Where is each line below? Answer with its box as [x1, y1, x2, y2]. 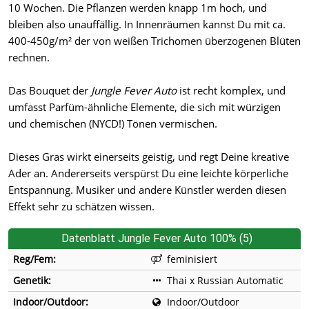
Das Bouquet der [8, 83, 91, 98]
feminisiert [167, 252, 217, 266]
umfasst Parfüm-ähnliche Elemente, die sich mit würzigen [8, 100, 281, 114]
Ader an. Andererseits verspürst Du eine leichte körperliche [8, 166, 288, 181]
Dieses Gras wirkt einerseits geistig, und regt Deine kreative [8, 150, 289, 164]
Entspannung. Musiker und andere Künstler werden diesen [8, 183, 286, 197]
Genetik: [13, 274, 51, 288]
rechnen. [8, 50, 50, 65]
